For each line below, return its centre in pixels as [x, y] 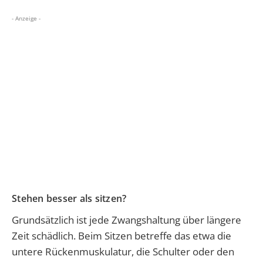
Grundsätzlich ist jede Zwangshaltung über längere [127, 220]
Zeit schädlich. [45, 236]
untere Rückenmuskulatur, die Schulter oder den [123, 252]
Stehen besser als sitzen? [69, 199]
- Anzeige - [26, 18]
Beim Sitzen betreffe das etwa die [155, 236]
